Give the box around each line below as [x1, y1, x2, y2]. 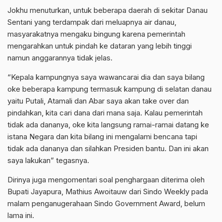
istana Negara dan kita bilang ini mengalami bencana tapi [7, 131, 197, 141]
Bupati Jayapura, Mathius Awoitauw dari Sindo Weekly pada [7, 186, 208, 196]
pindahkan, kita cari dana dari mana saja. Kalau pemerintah [7, 108, 203, 117]
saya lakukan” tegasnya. [7, 155, 89, 165]
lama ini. [7, 210, 36, 220]
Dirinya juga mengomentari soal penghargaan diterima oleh [7, 174, 205, 184]
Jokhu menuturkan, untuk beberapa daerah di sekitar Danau [7, 5, 208, 15]
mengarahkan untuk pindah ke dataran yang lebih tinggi [7, 41, 192, 51]
